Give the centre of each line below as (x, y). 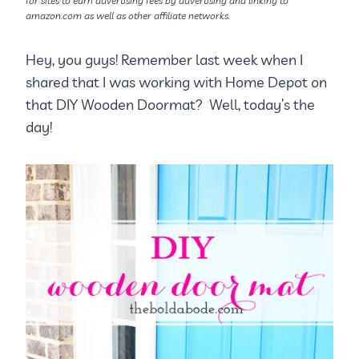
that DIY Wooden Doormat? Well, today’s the (170, 105)
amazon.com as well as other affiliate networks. (128, 16)
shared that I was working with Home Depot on (176, 83)
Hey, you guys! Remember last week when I (164, 60)
